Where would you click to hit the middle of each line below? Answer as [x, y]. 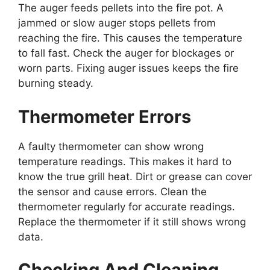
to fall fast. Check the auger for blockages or [126, 53]
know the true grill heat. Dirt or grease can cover [135, 176]
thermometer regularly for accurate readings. [127, 206]
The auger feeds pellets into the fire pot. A [121, 8]
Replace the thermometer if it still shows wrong [132, 221]
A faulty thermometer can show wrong [111, 146]
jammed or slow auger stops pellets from [117, 23]
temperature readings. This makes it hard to [125, 161]
